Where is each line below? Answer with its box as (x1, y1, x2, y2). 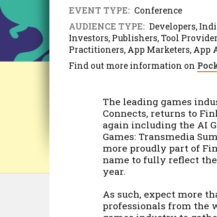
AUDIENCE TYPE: (69, 21, 145, 32)
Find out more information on (69, 60, 197, 72)
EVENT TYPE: (69, 5, 130, 16)
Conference (132, 5, 182, 16)
